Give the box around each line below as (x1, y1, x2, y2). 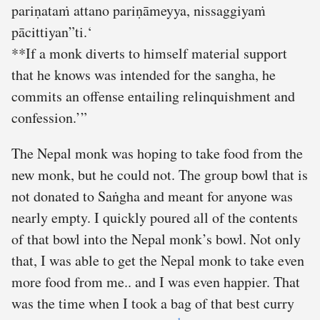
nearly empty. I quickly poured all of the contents (11, 208, 298, 228)
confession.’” (11, 108, 87, 128)
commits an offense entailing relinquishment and (11, 86, 295, 106)
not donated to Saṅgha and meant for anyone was (11, 186, 293, 206)
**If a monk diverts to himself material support (11, 44, 287, 64)
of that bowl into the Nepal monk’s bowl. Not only (11, 229, 301, 249)
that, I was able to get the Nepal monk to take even (11, 251, 304, 271)
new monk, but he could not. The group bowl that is (11, 165, 308, 185)
